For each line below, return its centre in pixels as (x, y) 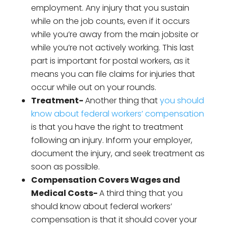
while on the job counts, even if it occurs (110, 21)
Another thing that (122, 101)
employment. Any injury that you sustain (110, 8)
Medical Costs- (65, 193)
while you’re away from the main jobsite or (115, 35)
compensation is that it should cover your (114, 220)
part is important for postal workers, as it (110, 61)
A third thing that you (141, 193)
